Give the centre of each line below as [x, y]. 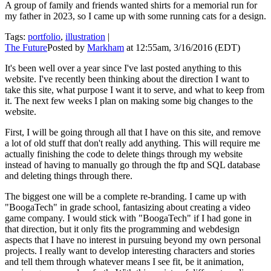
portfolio [44, 37]
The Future [26, 47]
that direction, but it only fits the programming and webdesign [122, 229]
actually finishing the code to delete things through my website [124, 154]
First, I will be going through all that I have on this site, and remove [133, 132]
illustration [85, 37]
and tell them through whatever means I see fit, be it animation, [124, 262]
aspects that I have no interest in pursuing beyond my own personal [133, 240]
